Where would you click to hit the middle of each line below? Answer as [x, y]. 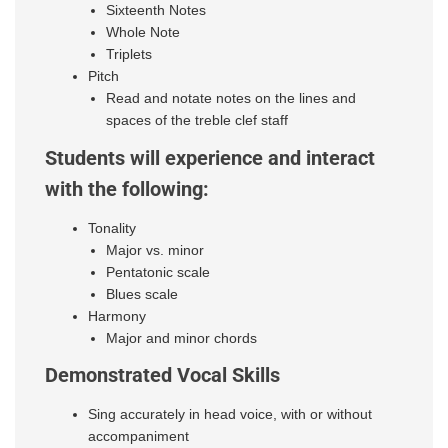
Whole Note [143, 32]
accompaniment [139, 436]
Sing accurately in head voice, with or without [230, 414]
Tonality [112, 227]
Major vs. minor [155, 249]
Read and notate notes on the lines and [231, 98]
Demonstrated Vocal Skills [162, 376]
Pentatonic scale [158, 271]
